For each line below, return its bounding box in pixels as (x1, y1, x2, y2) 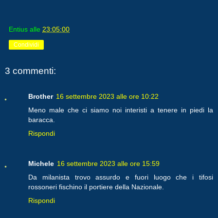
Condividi (14, 41, 39, 49)
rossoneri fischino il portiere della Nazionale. (28, 182, 164, 191)
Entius (9, 25, 28, 34)
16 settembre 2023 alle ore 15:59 (57, 159, 160, 167)
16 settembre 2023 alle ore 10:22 (56, 92, 159, 100)
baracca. (28, 115, 55, 124)
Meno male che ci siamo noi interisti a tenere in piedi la (28, 106, 213, 114)
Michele (28, 159, 54, 167)
